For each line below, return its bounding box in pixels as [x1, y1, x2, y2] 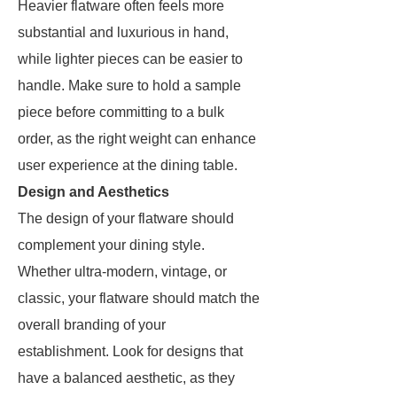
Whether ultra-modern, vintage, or [18, 264, 227, 279]
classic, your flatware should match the [18, 291, 260, 306]
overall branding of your [18, 317, 166, 332]
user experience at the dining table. [18, 158, 237, 173]
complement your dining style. [18, 237, 205, 253]
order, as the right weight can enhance [18, 131, 256, 146]
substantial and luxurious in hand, [18, 25, 229, 40]
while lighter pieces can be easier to [18, 51, 243, 66]
